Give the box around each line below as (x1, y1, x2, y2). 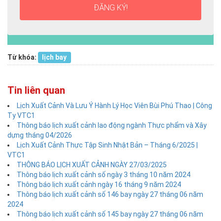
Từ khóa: (7, 53, 37, 62)
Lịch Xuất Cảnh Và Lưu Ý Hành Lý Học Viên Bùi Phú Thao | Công (17, 102, 212, 110)
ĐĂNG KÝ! (93, 3, 128, 13)
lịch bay (42, 53, 67, 62)
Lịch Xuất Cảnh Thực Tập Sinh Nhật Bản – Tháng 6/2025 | (17, 141, 198, 149)
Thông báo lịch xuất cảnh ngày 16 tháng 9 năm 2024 (17, 181, 181, 189)
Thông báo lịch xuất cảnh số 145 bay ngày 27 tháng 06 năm (17, 210, 203, 219)
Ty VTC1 (7, 111, 35, 120)
